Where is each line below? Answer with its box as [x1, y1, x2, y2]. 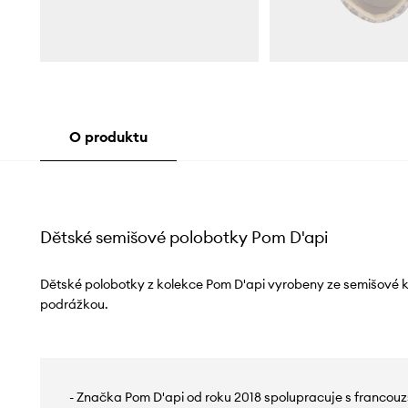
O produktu [68, 127, 148, 146]
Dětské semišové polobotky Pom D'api [39, 226, 328, 248]
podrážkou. [39, 295, 108, 312]
